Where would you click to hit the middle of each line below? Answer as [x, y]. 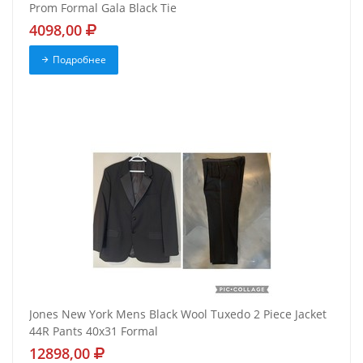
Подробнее [79, 60]
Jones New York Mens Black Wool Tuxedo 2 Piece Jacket [178, 314]
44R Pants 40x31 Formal [94, 331]
